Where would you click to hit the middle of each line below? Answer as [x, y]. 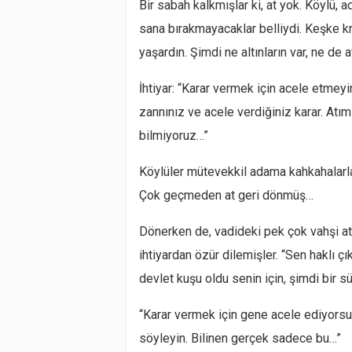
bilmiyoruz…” [174, 136]
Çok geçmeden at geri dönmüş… [226, 195]
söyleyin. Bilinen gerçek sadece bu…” [240, 338]
